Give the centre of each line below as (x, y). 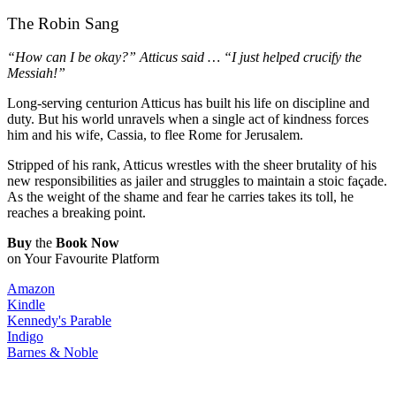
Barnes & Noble (53, 353)
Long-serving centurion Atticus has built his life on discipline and (188, 103)
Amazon (31, 289)
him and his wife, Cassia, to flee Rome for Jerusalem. (155, 135)
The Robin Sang (63, 23)
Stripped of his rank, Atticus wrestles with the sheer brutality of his (192, 165)
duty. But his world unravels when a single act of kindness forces (188, 119)
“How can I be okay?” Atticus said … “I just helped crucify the (184, 57)
